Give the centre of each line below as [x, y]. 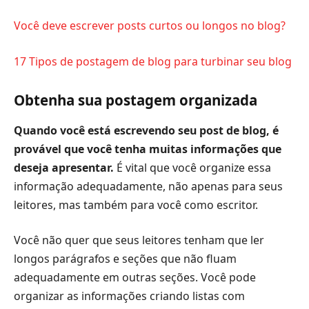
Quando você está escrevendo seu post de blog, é [146, 130]
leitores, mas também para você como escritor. [136, 205]
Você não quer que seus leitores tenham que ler [139, 240]
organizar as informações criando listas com [129, 296]
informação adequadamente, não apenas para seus [148, 186]
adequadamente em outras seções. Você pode [135, 278]
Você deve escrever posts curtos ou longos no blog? [150, 26]
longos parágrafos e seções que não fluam [125, 259]
